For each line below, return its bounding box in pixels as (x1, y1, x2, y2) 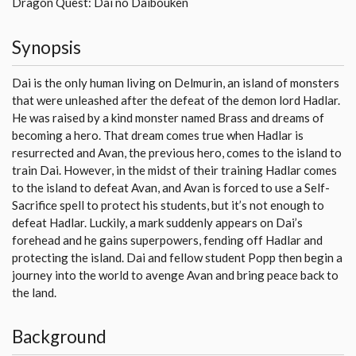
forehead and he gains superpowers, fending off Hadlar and (12, 232, 323, 247)
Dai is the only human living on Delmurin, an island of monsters (12, 75, 339, 90)
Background (12, 326, 106, 348)
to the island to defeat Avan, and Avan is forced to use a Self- (12, 180, 330, 195)
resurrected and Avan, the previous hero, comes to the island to (12, 145, 342, 160)
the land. (12, 284, 56, 300)
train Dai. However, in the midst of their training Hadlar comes (12, 162, 337, 177)
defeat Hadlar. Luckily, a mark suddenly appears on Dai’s (12, 215, 303, 230)
